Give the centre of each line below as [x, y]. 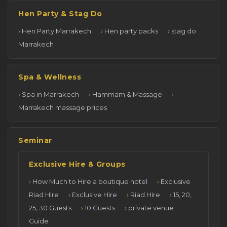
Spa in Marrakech [50, 94]
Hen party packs [131, 31]
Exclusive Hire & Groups [77, 164]
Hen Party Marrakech [56, 31]
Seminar [35, 140]
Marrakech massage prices [63, 107]
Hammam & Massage [127, 94]
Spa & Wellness [50, 77]
